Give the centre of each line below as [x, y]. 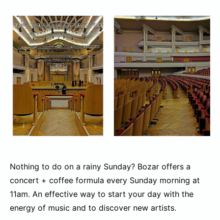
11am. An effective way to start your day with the [102, 194]
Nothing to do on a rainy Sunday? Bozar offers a [100, 167]
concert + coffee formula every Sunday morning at [105, 180]
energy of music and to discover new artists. [94, 208]
